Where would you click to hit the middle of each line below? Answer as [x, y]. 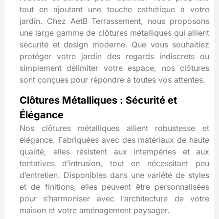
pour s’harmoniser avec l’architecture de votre [114, 198]
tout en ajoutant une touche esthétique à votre [114, 10]
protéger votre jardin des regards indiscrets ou [114, 56]
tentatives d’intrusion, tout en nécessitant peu [114, 163]
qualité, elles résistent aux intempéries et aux [114, 151]
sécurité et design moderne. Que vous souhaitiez [114, 45]
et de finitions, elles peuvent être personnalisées [114, 186]
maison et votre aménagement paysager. [95, 210]
